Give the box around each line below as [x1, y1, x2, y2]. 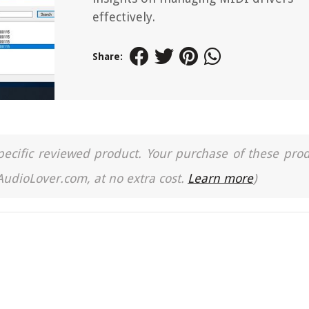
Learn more [188, 171, 253, 186]
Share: [92, 51, 123, 62]
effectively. [92, 10, 155, 24]
